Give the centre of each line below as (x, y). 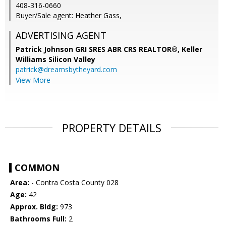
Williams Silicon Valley (55, 60)
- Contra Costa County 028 (74, 183)
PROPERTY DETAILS (112, 128)
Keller (192, 49)
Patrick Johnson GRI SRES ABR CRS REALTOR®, (99, 49)
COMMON (37, 168)
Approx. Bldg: (34, 207)
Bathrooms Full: (38, 219)
